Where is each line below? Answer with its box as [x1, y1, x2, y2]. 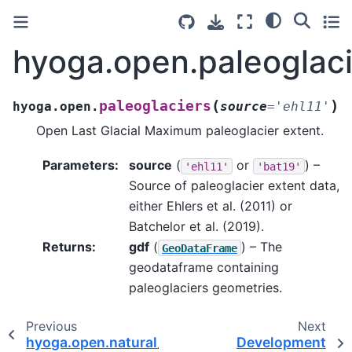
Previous [25, 318, 77, 335]
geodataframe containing [129, 259, 279, 276]
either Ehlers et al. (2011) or [129, 198, 292, 214]
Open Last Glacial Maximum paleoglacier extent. [36, 122, 324, 138]
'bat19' [257, 159, 301, 173]
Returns [42, 239, 92, 255]
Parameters [42, 157, 115, 174]
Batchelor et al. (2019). [129, 218, 264, 235]
